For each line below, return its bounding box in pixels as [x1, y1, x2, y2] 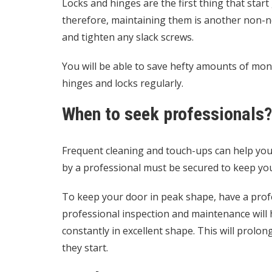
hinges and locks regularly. [62, 76, 183, 90]
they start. [62, 241, 108, 254]
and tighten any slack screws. [62, 30, 194, 44]
